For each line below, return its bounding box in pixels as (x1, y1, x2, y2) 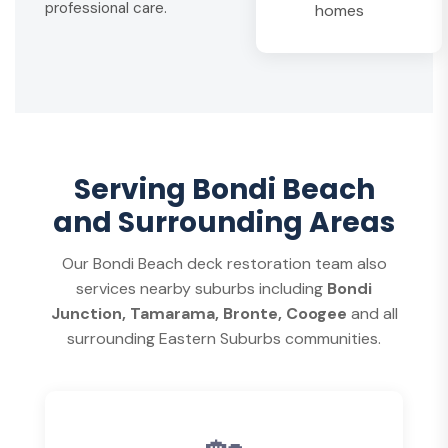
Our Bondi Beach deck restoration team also (61, 253, 387, 274)
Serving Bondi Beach (73, 170, 375, 209)
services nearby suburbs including (76, 278, 327, 299)
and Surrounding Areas (53, 203, 395, 242)
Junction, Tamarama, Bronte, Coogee (50, 303, 347, 324)
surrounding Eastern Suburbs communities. (67, 328, 381, 349)
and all (346, 303, 398, 324)
